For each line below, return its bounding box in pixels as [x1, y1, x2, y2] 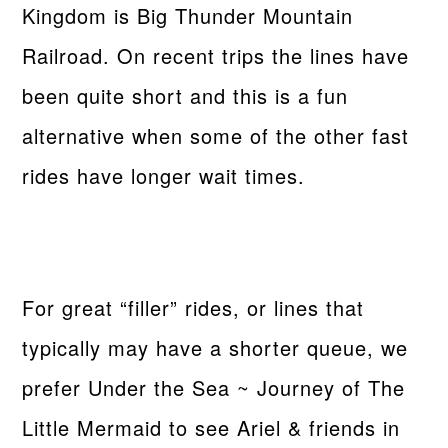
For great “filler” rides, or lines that [22, 292, 365, 322]
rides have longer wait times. [22, 160, 306, 190]
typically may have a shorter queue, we [22, 332, 409, 362]
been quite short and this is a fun [22, 80, 349, 110]
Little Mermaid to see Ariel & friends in [22, 412, 401, 442]
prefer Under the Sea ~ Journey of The [22, 372, 406, 402]
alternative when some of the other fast [22, 120, 410, 150]
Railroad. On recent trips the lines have [22, 40, 410, 70]
